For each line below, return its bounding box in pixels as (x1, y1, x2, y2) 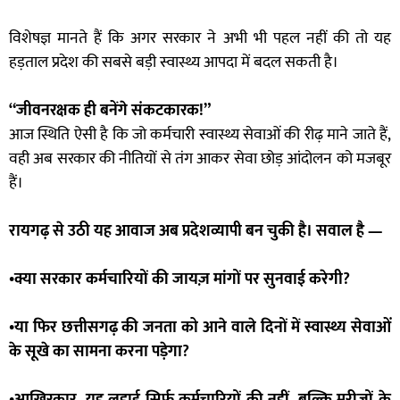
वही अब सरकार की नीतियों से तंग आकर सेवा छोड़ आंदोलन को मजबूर (9, 146, 391, 173)
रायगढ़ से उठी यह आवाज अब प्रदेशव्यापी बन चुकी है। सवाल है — (9, 218, 382, 246)
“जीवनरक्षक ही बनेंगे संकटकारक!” (9, 97, 211, 125)
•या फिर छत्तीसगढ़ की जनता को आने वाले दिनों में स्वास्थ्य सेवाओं (9, 314, 391, 342)
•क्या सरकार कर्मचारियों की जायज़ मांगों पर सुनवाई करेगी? (9, 266, 350, 294)
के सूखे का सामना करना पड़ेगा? (9, 338, 189, 366)
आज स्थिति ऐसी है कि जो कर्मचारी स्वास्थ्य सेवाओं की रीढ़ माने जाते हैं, (9, 121, 391, 149)
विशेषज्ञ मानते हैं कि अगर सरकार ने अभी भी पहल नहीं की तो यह (9, 25, 391, 53)
